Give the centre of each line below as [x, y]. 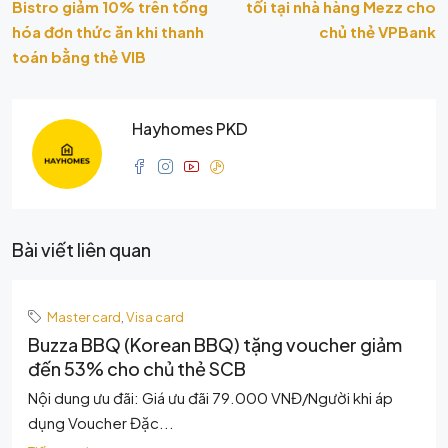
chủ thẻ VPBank [377, 31]
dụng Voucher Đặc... [101, 422]
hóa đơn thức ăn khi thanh [108, 31]
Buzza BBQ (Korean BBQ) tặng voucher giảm [215, 344]
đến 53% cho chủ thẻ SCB [137, 368]
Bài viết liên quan [81, 249]
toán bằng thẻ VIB [79, 56]
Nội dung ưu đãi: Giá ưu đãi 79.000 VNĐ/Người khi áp [210, 397]
